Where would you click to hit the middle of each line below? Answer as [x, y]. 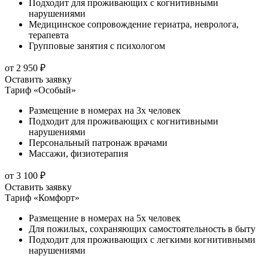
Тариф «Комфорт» [42, 198]
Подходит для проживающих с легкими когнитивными [142, 240]
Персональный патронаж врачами [98, 143]
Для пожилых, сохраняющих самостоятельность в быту [142, 229]
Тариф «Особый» [40, 90]
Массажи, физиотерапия [78, 154]
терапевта [49, 35]
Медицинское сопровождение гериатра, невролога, [134, 25]
